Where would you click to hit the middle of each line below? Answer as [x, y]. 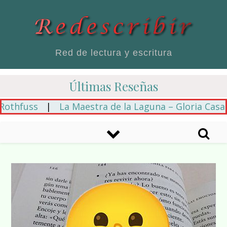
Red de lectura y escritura [113, 53]
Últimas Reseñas [113, 86]
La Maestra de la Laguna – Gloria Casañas [126, 106]
